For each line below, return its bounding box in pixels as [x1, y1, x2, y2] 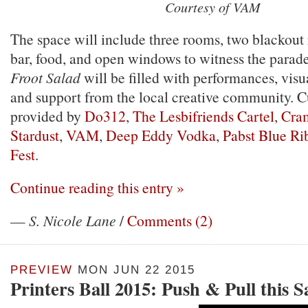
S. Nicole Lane [29, 210, 116, 230]
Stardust [10, 125, 59, 145]
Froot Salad [10, 67, 80, 87]
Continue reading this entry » [10, 177, 184, 197]
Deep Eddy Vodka [106, 125, 216, 145]
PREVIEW [10, 263, 73, 276]
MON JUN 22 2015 [73, 263, 195, 276]
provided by [10, 106, 85, 126]
